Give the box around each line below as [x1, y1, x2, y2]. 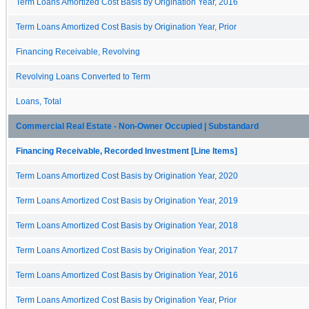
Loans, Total [16, 97, 61, 106]
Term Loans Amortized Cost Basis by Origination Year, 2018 [16, 221, 238, 230]
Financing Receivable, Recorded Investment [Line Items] [16, 146, 237, 155]
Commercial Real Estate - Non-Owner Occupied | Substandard [16, 121, 259, 130]
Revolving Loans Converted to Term [16, 72, 150, 81]
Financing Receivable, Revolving [16, 47, 140, 56]
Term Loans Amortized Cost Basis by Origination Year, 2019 [16, 196, 238, 205]
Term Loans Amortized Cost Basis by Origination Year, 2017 [16, 246, 238, 255]
